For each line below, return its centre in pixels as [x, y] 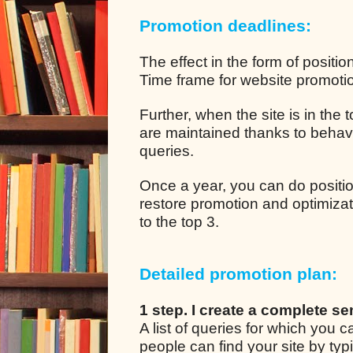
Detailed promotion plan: [238, 274]
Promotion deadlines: [225, 26]
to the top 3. [179, 221]
